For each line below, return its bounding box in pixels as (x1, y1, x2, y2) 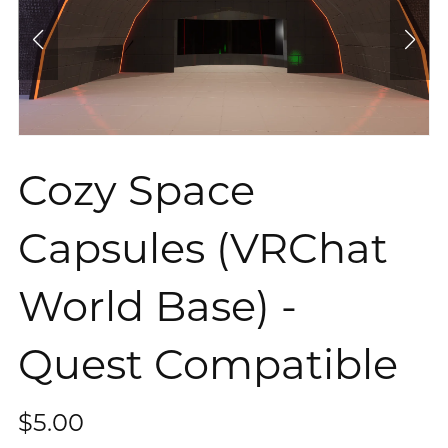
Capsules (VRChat (17, 223, 388, 274)
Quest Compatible (17, 339, 398, 390)
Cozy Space (17, 165, 255, 216)
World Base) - (17, 281, 297, 332)
